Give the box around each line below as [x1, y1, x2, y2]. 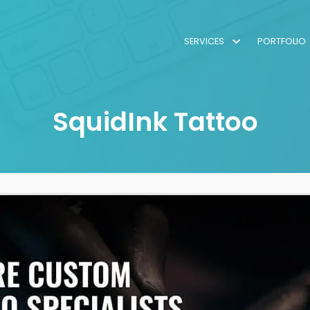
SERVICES [183, 35, 224, 47]
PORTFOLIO [257, 35, 306, 47]
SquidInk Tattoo [52, 104, 258, 140]
